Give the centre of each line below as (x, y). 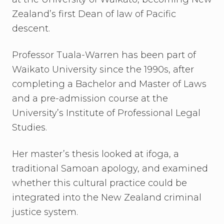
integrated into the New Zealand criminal (107, 197)
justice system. (46, 212)
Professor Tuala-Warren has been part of (104, 55)
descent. (33, 28)
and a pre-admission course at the (90, 98)
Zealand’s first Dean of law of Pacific (94, 14)
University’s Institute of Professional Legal (106, 113)
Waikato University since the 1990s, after (103, 69)
